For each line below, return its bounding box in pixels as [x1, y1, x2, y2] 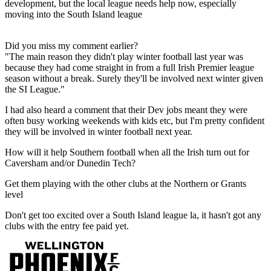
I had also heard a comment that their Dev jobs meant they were [5, 105, 247, 116]
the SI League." [5, 84, 65, 95]
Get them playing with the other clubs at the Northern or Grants [5, 178, 246, 189]
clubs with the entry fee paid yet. [5, 221, 129, 232]
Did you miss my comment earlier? [5, 41, 138, 51]
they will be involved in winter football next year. [5, 126, 192, 137]
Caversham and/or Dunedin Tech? [5, 158, 135, 169]
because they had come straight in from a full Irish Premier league [5, 62, 254, 73]
